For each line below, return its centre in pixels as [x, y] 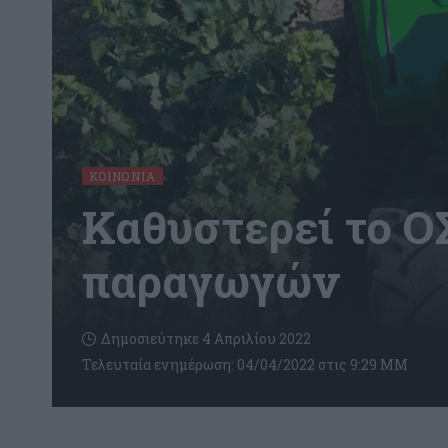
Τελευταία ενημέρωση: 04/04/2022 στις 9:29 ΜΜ [245, 364]
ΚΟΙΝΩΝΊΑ [122, 175]
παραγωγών [210, 280]
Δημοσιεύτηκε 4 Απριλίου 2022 [206, 338]
